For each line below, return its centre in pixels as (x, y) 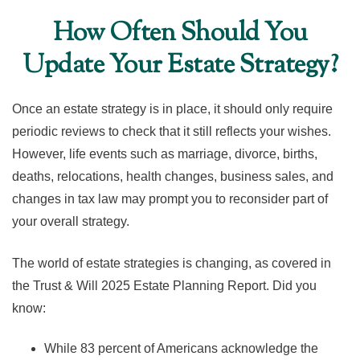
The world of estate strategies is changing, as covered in (172, 263)
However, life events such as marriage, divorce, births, (165, 154)
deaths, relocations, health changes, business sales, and (173, 176)
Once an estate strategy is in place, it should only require (172, 109)
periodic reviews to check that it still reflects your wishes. (172, 131)
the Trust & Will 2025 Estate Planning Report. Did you (164, 286)
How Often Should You (180, 34)
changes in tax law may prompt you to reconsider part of (170, 199)
